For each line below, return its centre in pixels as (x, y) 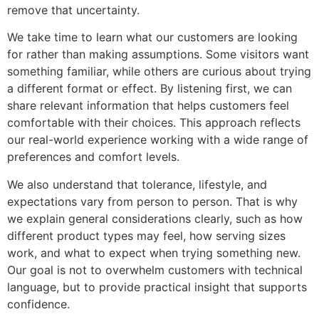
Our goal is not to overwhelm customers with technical (155, 270)
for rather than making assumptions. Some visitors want (158, 54)
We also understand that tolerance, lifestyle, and (137, 184)
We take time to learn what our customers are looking (152, 37)
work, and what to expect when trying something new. (154, 252)
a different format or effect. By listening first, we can (150, 89)
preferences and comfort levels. (93, 157)
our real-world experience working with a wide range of (158, 140)
